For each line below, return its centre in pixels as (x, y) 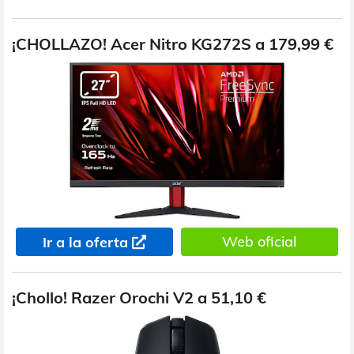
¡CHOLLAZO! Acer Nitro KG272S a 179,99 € (173, 44)
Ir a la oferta (85, 243)
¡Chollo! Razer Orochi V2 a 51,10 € (139, 298)
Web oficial (260, 242)
